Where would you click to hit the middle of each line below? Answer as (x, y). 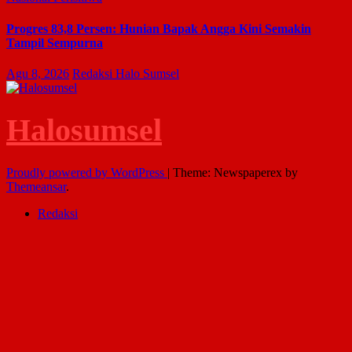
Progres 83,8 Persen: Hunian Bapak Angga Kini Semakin (159, 28)
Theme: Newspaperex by (235, 172)
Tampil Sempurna (55, 42)
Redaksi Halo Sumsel (126, 73)
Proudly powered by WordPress (87, 172)
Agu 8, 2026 (38, 73)
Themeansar (36, 186)
